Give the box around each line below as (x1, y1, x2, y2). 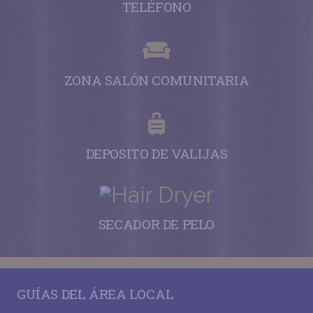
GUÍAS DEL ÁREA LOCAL (17, 284, 174, 303)
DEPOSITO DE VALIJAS (85, 144, 228, 162)
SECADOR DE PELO (98, 215, 215, 233)
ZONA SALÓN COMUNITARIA (64, 71, 249, 89)
